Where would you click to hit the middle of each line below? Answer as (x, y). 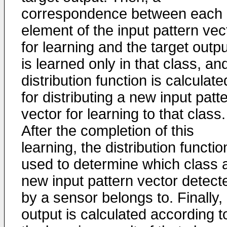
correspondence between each (122, 14)
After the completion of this (108, 131)
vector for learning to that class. (123, 114)
